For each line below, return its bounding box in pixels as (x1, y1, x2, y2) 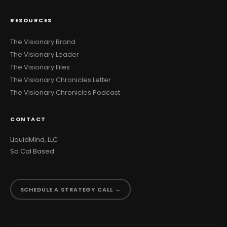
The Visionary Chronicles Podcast (10, 88, 120, 97)
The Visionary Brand (10, 37, 75, 47)
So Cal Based (10, 146, 54, 156)
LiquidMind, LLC (10, 135, 58, 144)
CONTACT (10, 115, 46, 123)
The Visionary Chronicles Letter (10, 75, 111, 85)
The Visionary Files (10, 62, 70, 72)
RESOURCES (10, 16, 52, 24)
